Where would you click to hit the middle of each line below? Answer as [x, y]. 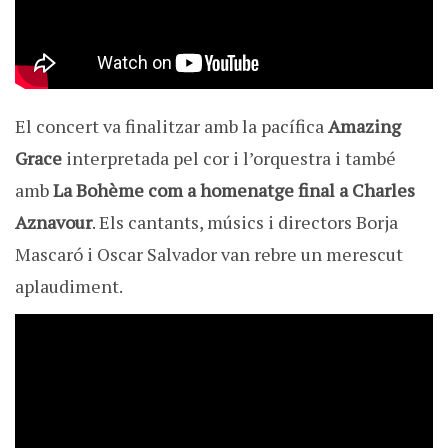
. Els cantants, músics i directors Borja [245, 222]
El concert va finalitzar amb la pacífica [171, 126]
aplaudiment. [69, 286]
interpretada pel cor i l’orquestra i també [229, 158]
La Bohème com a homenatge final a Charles [234, 190]
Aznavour [53, 222]
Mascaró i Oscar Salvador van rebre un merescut [209, 254]
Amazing [364, 126]
